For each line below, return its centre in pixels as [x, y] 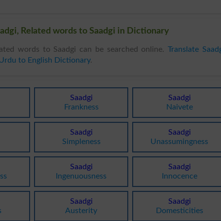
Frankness [81, 107]
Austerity [81, 210]
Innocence [179, 176]
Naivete [179, 107]
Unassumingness [180, 141]
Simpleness [81, 141]
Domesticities [179, 210]
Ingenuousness [81, 176]
